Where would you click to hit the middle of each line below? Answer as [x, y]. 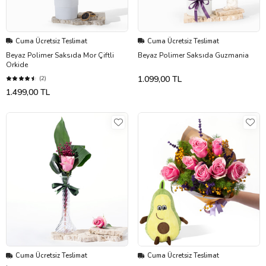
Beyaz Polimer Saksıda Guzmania [193, 55]
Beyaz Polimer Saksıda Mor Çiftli [60, 55]
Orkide [17, 64]
